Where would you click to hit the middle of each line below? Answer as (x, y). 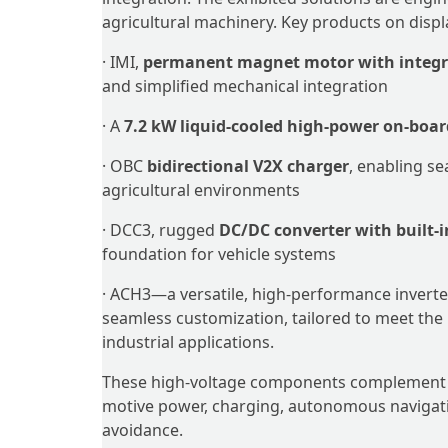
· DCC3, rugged (160, 230)
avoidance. (142, 430)
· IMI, (122, 62)
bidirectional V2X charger (248, 166)
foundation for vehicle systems (219, 254)
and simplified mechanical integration (245, 86)
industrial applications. (188, 342)
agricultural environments (201, 190)
